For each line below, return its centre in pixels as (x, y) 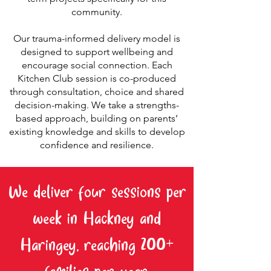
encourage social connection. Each (97, 65)
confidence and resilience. (97, 145)
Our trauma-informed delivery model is (97, 38)
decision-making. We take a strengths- (97, 105)
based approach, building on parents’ (97, 118)
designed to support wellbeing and (97, 52)
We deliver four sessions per (97, 192)
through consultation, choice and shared (97, 92)
